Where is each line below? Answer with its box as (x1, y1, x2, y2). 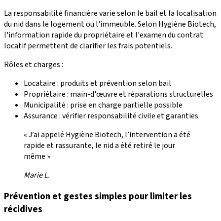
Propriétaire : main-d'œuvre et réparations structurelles (24, 89, 213, 100)
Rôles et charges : (4, 59, 63, 71)
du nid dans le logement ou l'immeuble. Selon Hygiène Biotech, (4, 19, 216, 30)
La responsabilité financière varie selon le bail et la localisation (4, 8, 217, 19)
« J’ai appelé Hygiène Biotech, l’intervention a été (24, 129, 190, 141)
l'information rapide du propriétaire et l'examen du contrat (4, 30, 203, 41)
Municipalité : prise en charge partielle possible (24, 100, 183, 111)
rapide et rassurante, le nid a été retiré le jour (24, 140, 175, 151)
